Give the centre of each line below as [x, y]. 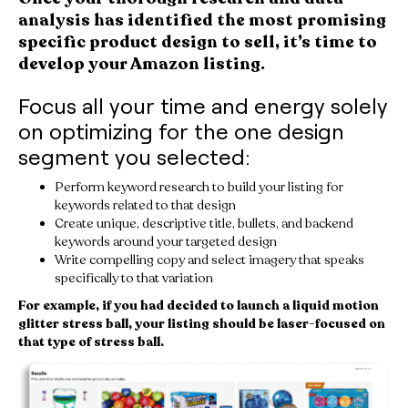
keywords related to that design [145, 205]
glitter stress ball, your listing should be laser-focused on [202, 323]
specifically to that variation [134, 278]
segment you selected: [134, 156]
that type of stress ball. [91, 342]
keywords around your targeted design [166, 241]
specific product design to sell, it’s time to [198, 41]
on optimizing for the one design [181, 130]
